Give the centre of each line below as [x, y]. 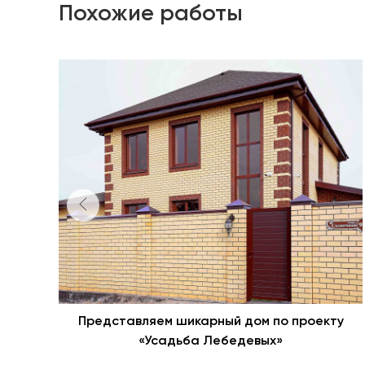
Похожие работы [151, 13]
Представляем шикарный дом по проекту [211, 321]
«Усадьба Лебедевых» [211, 341]
